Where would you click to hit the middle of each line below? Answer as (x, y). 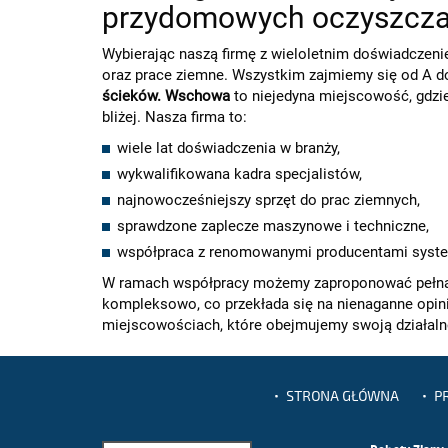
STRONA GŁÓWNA (342, 395)
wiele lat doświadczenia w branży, (228, 148)
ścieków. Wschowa (166, 96)
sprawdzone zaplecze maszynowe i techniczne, (273, 226)
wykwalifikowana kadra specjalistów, (239, 174)
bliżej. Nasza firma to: (174, 117)
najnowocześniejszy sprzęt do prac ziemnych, (268, 200)
